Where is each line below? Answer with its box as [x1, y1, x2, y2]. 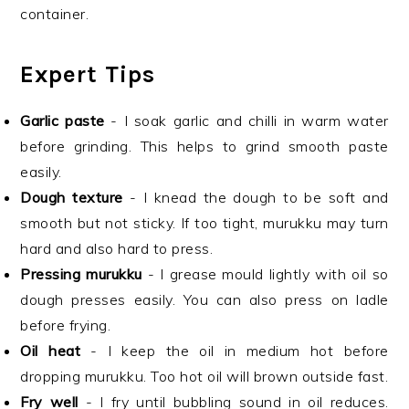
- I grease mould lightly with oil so [142, 265, 389, 283]
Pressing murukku [20, 265, 142, 283]
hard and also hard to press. [20, 239, 214, 257]
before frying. [20, 316, 111, 334]
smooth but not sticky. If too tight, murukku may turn [20, 214, 389, 232]
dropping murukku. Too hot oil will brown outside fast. [20, 367, 389, 385]
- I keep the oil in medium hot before [80, 341, 389, 360]
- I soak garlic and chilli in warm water [104, 111, 389, 130]
